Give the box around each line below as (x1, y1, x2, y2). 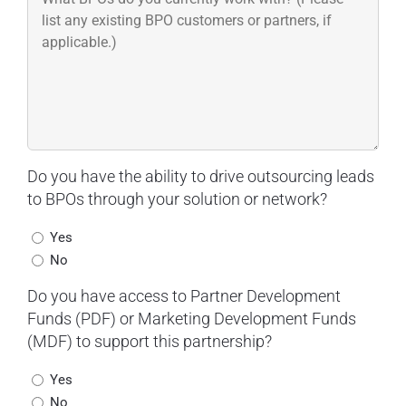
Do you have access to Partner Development (26, 285, 341, 305)
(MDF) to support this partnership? (26, 331, 272, 351)
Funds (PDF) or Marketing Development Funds (26, 308, 356, 328)
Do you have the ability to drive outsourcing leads (26, 166, 374, 186)
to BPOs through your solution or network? (26, 188, 327, 208)
